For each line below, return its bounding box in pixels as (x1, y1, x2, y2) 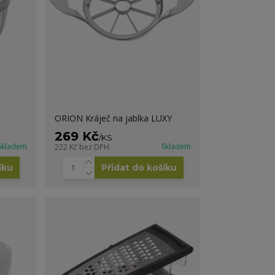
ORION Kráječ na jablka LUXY (55, 112, 172, 124)
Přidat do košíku (101, 161, 177, 173)
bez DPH (79, 141, 110, 152)
